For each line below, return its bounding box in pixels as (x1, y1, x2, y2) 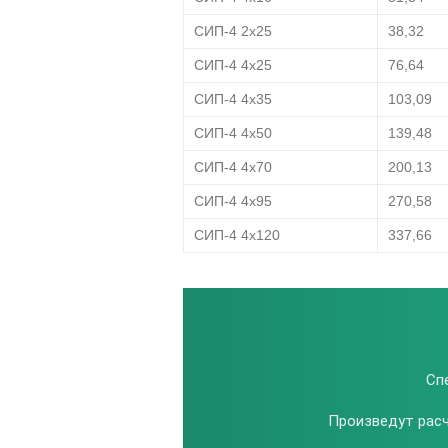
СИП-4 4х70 (194, 159, 272, 175)
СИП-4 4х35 (194, 91, 272, 107)
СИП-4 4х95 (194, 193, 272, 209)
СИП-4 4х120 (194, 227, 280, 243)
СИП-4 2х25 (194, 23, 272, 39)
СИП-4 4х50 (194, 125, 272, 141)
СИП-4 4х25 (194, 57, 272, 73)
